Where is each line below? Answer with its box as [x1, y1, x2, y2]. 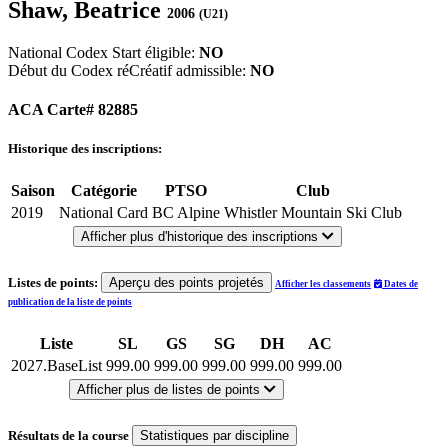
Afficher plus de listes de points [77, 381, 264, 397]
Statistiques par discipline [140, 427, 289, 443]
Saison [11, 182, 55, 200]
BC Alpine [152, 204, 220, 222]
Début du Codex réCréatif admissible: [8, 61, 250, 79]
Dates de [382, 279, 418, 290]
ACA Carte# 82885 [8, 100, 138, 118]
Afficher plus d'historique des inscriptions [81, 229, 322, 245]
